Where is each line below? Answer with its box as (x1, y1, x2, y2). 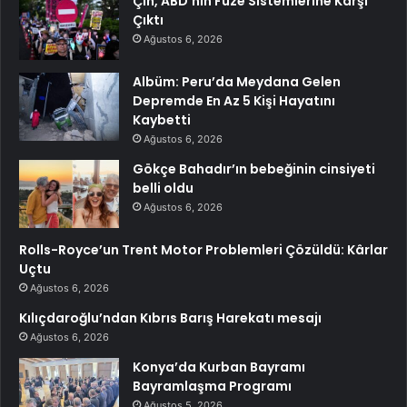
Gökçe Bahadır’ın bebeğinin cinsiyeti (133, 159, 375, 178)
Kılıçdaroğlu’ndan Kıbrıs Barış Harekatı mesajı (19, 308, 322, 327)
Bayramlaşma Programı (133, 376, 292, 395)
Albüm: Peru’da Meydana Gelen (133, 72, 341, 91)
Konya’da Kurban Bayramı (133, 357, 305, 376)
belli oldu (133, 178, 194, 197)
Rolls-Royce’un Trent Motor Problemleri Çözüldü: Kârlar (19, 240, 388, 259)
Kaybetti (133, 110, 191, 129)
